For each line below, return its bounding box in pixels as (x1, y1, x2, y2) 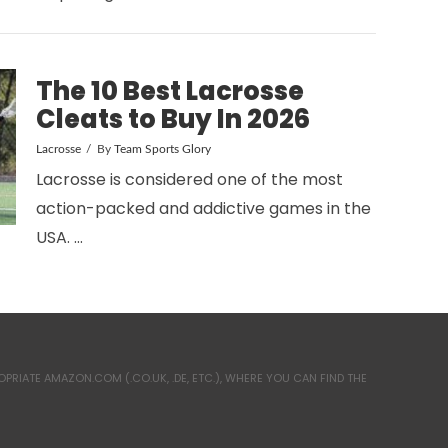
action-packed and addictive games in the (36, 196, 371, 220)
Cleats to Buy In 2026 (36, 100, 310, 137)
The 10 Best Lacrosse (36, 72, 304, 109)
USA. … (36, 225, 83, 249)
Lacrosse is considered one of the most (36, 167, 343, 191)
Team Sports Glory (113, 142, 211, 155)
